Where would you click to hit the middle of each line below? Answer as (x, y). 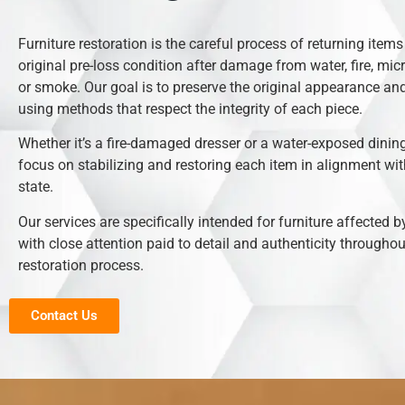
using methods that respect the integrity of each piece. (190, 109)
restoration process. (81, 265)
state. (36, 187)
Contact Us (64, 316)
